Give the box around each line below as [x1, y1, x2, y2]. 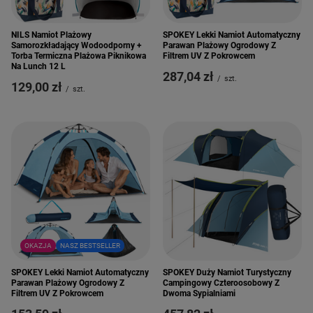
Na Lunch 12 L [11, 61, 66, 71]
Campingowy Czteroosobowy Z [163, 278, 279, 288]
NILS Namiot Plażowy [11, 30, 92, 40]
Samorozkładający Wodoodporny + [11, 41, 142, 50]
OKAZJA [24, 241, 52, 249]
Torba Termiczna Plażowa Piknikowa [11, 51, 146, 61]
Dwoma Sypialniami [163, 289, 235, 298]
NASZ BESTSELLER [59, 241, 120, 249]
